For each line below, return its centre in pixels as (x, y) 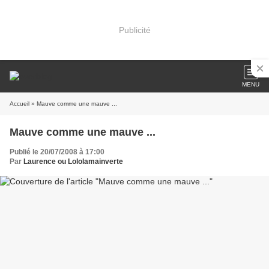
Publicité (134, 30)
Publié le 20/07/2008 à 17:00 (57, 152)
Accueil (20, 104)
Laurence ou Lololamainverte (73, 162)
